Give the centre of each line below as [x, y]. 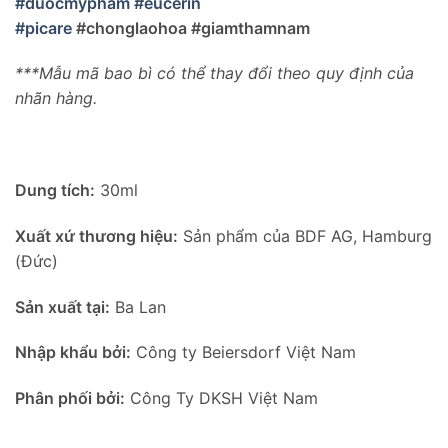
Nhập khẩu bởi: [73, 352]
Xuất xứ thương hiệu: [96, 235]
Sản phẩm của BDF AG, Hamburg [305, 235]
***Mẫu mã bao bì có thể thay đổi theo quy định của [214, 73]
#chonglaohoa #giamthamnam [191, 27]
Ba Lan [138, 306]
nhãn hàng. [56, 98]
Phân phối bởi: [70, 398]
